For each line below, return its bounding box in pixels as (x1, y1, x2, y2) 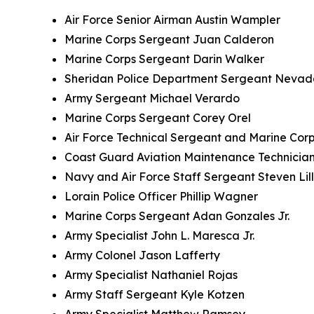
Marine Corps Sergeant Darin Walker (64, 52, 264, 66)
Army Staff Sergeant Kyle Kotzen (64, 287, 245, 301)
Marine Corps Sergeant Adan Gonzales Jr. (64, 209, 289, 223)
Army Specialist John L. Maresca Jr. (64, 228, 254, 243)
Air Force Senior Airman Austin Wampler (64, 13, 280, 27)
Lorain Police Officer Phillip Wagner (64, 189, 258, 203)
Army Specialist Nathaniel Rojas (64, 268, 238, 282)
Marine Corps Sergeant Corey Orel (64, 111, 254, 125)
